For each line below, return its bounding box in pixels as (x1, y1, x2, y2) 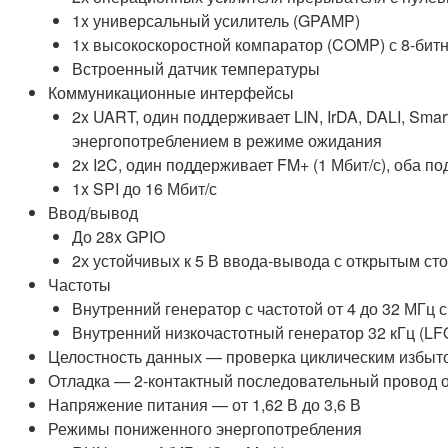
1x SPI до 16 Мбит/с (72, 176, 217, 200)
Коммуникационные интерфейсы (48, 80, 294, 104)
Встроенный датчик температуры (72, 56, 320, 80)
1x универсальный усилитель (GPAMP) (72, 8, 360, 32)
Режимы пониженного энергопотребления (48, 416, 362, 440)
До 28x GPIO (72, 224, 165, 248)
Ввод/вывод (48, 200, 138, 224)
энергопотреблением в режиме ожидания (72, 128, 382, 152)
